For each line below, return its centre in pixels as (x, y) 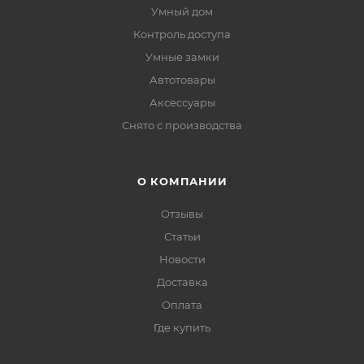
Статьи (182, 236)
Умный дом (182, 11)
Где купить (182, 327)
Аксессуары (182, 102)
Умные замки (182, 57)
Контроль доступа (182, 34)
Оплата (182, 305)
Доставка (182, 282)
